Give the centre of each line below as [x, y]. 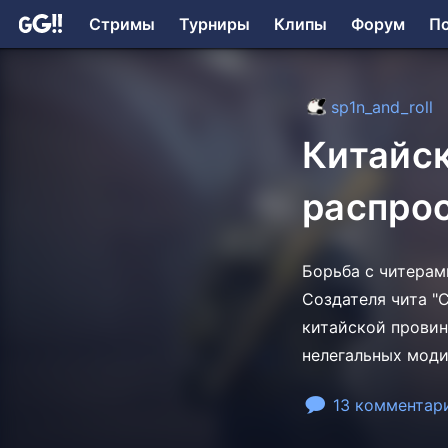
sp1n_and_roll [382, 107]
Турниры [214, 24]
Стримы [122, 24]
